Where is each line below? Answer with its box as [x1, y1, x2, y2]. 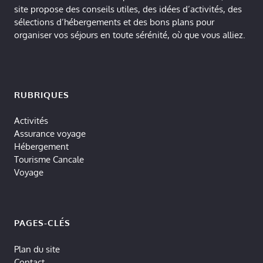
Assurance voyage [14, 128, 86, 140]
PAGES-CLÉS [14, 217, 70, 229]
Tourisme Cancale [14, 154, 84, 166]
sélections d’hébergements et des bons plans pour [14, 16, 214, 28]
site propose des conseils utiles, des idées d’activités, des [14, 3, 242, 15]
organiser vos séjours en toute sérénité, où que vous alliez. [14, 29, 245, 41]
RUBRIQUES [14, 89, 69, 100]
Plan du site [14, 243, 60, 255]
